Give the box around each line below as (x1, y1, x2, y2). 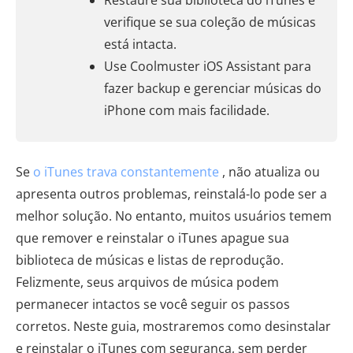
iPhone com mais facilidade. (104, 102, 269, 119)
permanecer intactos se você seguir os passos (16, 295, 290, 313)
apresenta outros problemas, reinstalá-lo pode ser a (16, 185, 327, 203)
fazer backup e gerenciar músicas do (104, 80, 321, 97)
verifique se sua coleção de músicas (104, 13, 316, 31)
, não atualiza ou (219, 163, 320, 180)
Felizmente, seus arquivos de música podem (16, 273, 279, 291)
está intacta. (104, 35, 176, 53)
